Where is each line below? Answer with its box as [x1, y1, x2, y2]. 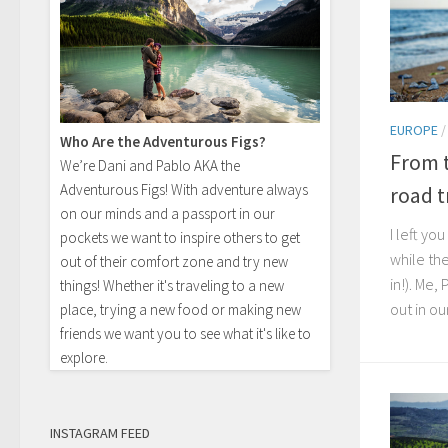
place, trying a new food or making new [60, 300, 301, 320]
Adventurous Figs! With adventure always [60, 180, 308, 200]
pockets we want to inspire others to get [60, 228, 300, 248]
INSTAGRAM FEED [50, 424, 150, 443]
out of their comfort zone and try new [60, 252, 288, 272]
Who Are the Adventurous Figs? [60, 132, 266, 152]
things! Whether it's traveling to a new [60, 276, 284, 296]
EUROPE [390, 120, 438, 139]
